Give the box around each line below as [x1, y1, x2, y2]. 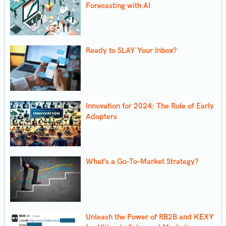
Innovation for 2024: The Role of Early [86, 101, 214, 110]
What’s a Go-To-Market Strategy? [86, 156, 198, 166]
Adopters [86, 111, 117, 121]
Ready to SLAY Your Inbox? [86, 45, 177, 55]
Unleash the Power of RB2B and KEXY [86, 212, 214, 221]
